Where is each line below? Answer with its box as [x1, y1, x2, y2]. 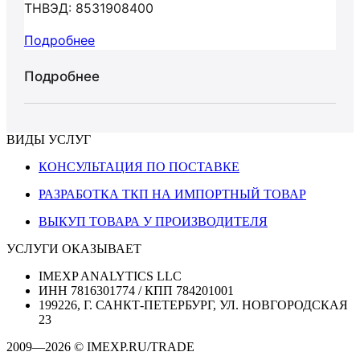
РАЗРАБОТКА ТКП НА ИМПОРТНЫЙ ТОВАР [39, 187, 306, 201]
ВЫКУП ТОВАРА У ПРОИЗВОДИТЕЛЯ [39, 215, 268, 228]
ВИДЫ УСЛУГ [6, 133, 91, 146]
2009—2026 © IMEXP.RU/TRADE [6, 340, 194, 354]
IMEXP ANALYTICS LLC [39, 269, 182, 283]
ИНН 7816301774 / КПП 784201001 [39, 284, 234, 297]
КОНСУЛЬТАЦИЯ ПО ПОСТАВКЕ [39, 160, 239, 174]
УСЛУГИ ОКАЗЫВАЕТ [6, 242, 141, 256]
